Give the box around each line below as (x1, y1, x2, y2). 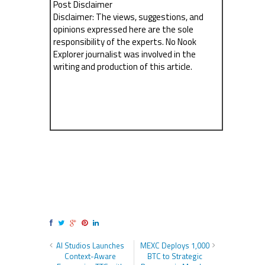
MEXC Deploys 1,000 (140, 240, 209, 252)
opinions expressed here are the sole (53, 22, 194, 36)
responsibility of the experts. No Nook (53, 34, 197, 49)
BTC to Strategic (147, 250, 202, 263)
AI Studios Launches (56, 240, 125, 252)
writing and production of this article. (53, 59, 193, 73)
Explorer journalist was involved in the (53, 47, 196, 61)
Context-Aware (64, 250, 117, 263)
